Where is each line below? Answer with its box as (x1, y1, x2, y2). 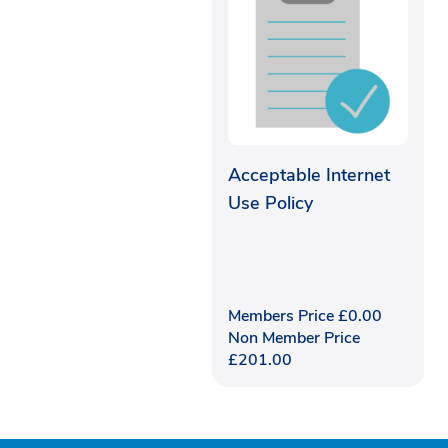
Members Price (228, 305, 338, 328)
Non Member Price (228, 327, 360, 350)
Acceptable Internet (228, 163, 390, 188)
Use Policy (228, 191, 313, 216)
